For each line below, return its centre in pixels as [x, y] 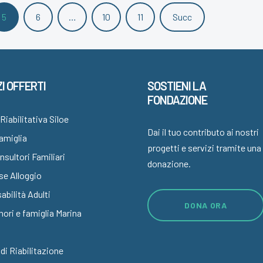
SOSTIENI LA [177, 86]
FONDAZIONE [178, 100]
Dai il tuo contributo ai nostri [203, 132]
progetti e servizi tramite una [205, 148]
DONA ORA [206, 205]
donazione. [169, 163]
